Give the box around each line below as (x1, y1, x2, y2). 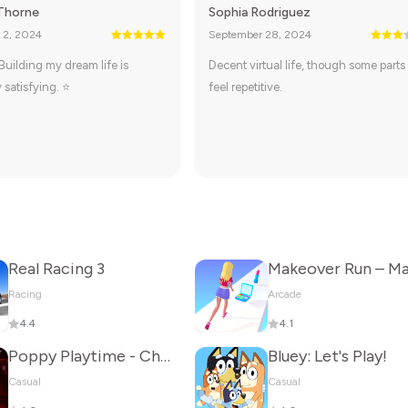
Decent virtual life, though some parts (209, 58, 406, 72)
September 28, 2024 (209, 28, 312, 41)
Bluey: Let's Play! (268, 346, 387, 366)
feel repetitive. (209, 80, 283, 94)
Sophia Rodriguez (209, 5, 311, 20)
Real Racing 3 (8, 259, 105, 279)
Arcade (268, 288, 301, 301)
